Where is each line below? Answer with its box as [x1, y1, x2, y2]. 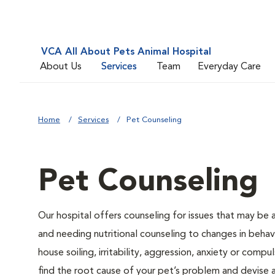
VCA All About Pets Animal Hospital [41, 47, 211, 57]
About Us [40, 61, 82, 72]
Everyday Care [198, 61, 261, 72]
